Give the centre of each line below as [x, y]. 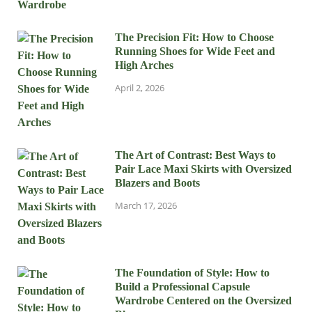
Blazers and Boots [157, 182]
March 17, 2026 [146, 205]
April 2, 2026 [140, 87]
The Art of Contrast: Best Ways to [195, 155]
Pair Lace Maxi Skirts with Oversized [203, 169]
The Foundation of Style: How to [192, 272]
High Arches [144, 65]
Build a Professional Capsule [182, 286]
